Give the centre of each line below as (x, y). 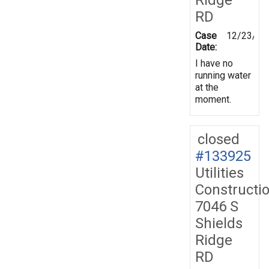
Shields (219, 223)
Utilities (219, 173)
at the (207, 87)
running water (223, 75)
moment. (213, 99)
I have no (214, 63)
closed (219, 139)
